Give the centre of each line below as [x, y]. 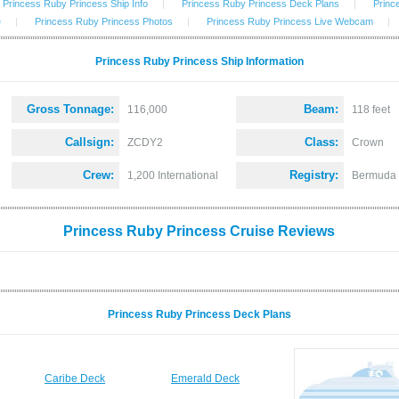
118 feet [371, 110]
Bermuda [374, 175]
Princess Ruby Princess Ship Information [199, 61]
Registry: [314, 175]
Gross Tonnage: [70, 109]
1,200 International [173, 175]
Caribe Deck [75, 379]
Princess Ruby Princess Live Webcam [289, 21]
